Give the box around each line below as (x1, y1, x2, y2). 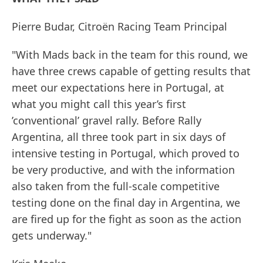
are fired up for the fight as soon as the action (12, 212, 241, 227)
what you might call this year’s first (12, 97, 186, 112)
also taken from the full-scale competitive (12, 179, 220, 194)
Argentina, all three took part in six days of (12, 130, 225, 144)
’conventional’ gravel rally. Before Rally (12, 113, 201, 128)
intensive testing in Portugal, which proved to (12, 146, 240, 161)
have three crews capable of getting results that (12, 64, 251, 79)
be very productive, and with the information (12, 163, 235, 177)
